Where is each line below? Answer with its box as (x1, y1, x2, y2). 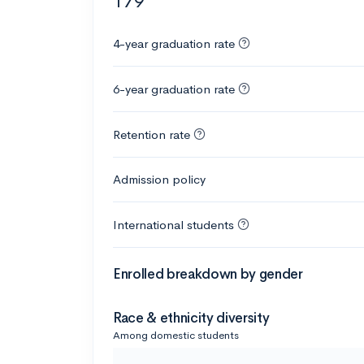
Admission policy (113, 171, 206, 187)
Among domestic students (113, 327, 239, 342)
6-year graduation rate (113, 80, 235, 97)
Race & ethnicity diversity (113, 309, 270, 327)
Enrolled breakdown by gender (113, 265, 303, 283)
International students (113, 216, 234, 232)
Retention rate (113, 126, 190, 142)
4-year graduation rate (113, 35, 235, 51)
